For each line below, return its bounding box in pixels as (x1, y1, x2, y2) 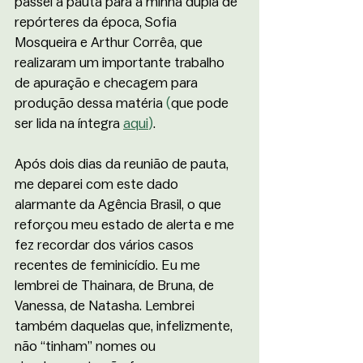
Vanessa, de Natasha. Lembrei (15, 298, 198, 313)
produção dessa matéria (15, 96, 166, 110)
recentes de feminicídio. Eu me (15, 258, 203, 272)
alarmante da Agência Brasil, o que (15, 197, 224, 211)
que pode (171, 96, 232, 110)
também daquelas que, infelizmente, (15, 318, 236, 333)
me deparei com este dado (15, 177, 181, 191)
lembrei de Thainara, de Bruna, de (15, 278, 217, 293)
